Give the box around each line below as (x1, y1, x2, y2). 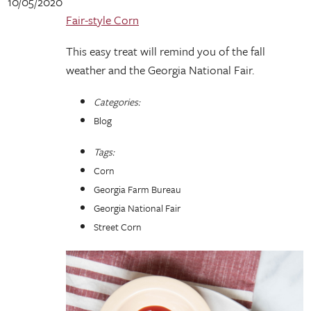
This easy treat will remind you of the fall (66, 42, 265, 60)
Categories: (94, 94, 140, 109)
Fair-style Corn (66, 11, 139, 28)
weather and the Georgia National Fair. (66, 61, 254, 78)
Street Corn (94, 219, 142, 234)
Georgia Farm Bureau (94, 182, 181, 196)
